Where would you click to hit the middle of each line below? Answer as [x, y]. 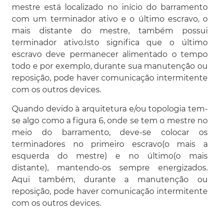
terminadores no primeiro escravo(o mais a [110, 144]
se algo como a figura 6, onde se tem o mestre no [110, 120]
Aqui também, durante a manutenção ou [110, 179]
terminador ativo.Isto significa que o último [110, 42]
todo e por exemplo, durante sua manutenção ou [110, 66]
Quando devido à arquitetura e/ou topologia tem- [110, 109]
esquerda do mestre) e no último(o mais [110, 156]
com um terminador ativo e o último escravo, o [110, 19]
